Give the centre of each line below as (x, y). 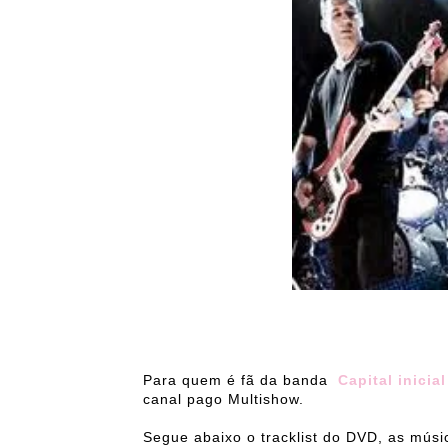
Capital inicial (392, 380)
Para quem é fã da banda (240, 380)
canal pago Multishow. (223, 399)
